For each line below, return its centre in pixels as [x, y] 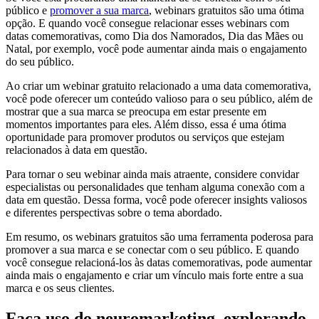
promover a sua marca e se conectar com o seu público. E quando [152, 250]
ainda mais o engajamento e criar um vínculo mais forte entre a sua [155, 276]
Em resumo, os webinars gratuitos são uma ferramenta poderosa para [159, 237]
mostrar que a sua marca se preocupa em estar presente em [136, 112]
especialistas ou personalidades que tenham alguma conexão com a [155, 187]
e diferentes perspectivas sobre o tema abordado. [114, 213]
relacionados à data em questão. [77, 150]
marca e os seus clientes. [60, 288]
